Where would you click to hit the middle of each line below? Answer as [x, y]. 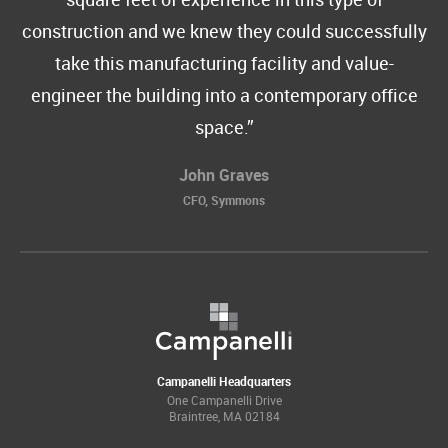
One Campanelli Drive [224, 400]
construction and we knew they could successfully [224, 31]
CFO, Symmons [224, 200]
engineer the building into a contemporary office [224, 95]
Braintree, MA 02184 [224, 416]
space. [220, 127]
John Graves [224, 175]
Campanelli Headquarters [224, 381]
